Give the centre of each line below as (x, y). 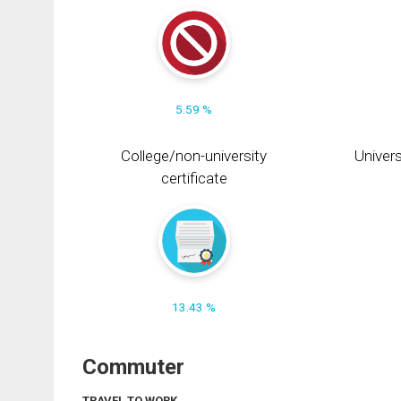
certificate (194, 179)
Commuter (133, 367)
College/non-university (194, 156)
